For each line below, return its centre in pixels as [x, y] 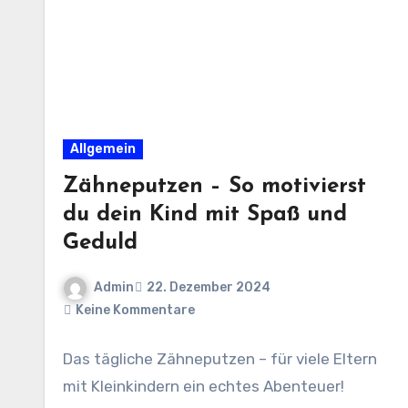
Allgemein [103, 148]
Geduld [100, 243]
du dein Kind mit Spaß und [205, 214]
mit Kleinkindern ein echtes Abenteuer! [204, 386]
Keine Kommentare [135, 310]
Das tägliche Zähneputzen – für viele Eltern [220, 358]
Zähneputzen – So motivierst [214, 186]
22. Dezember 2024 [209, 288]
